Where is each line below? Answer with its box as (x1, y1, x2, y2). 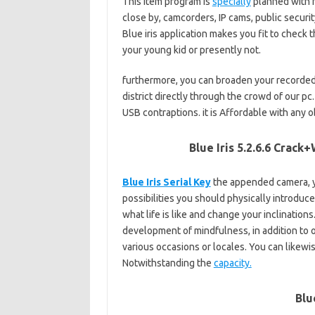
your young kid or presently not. (122, 44, 261, 56)
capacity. (213, 257, 252, 269)
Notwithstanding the (122, 257, 214, 269)
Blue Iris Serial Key (122, 176, 211, 188)
